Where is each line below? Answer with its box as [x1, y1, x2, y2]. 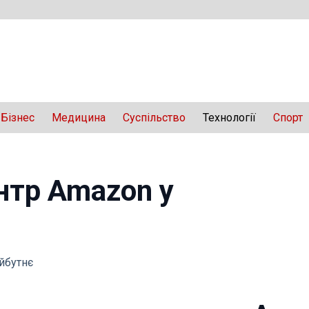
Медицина [52, 111, 106, 124]
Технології [203, 111, 256, 124]
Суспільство [123, 111, 186, 124]
